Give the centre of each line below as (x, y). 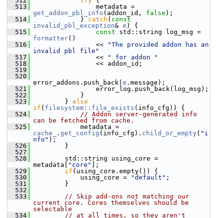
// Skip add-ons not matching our (127, 196)
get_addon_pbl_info (68, 13)
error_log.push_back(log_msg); (119, 89)
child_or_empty (169, 133)
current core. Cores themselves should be (111, 203)
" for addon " (133, 57)
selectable (53, 209)
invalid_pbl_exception (74, 26)
